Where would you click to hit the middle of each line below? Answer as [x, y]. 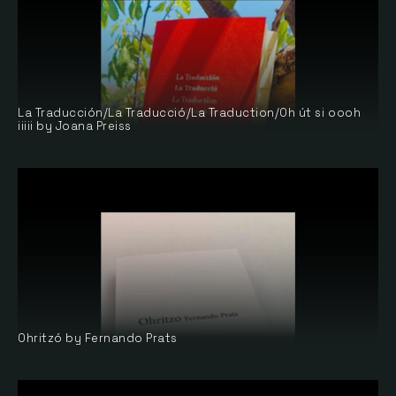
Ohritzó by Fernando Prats [98, 338]
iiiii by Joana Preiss [75, 126]
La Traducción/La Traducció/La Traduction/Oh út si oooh [190, 113]
